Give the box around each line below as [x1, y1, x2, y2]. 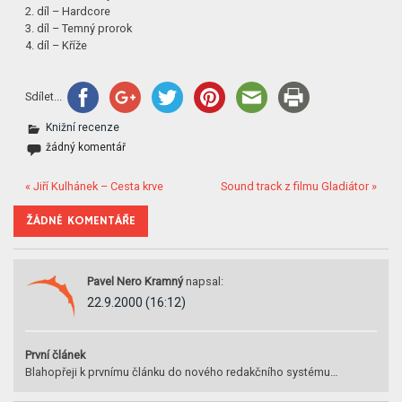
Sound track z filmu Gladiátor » [220, 179, 377, 193]
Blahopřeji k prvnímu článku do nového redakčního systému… [25, 365, 339, 380]
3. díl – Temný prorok [25, 21, 133, 35]
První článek [25, 348, 86, 363]
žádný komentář [46, 141, 127, 154]
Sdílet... [25, 89, 63, 103]
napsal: [185, 274, 223, 288]
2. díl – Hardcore [25, 4, 111, 18]
